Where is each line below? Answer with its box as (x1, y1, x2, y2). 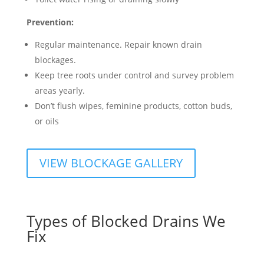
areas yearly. (34, 85, 85, 96)
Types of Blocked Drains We (26, 210, 226, 232)
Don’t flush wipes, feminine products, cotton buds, (34, 100, 232, 111)
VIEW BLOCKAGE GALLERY (39, 155, 183, 171)
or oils (34, 115, 59, 127)
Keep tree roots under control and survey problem (34, 70, 234, 81)
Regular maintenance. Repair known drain (34, 39, 202, 50)
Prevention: (26, 16, 74, 28)
